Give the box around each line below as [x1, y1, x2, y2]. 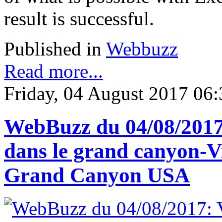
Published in [4, 38, 102, 59]
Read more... [4, 60, 103, 82]
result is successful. [4, 7, 154, 29]
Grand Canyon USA [4, 163, 190, 187]
